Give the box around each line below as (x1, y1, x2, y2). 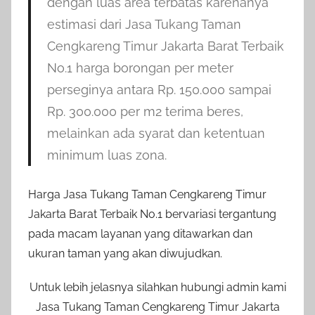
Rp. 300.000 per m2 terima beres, (46, 103, 243, 119)
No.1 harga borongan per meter (46, 60, 233, 75)
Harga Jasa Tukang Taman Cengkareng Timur (28, 187, 266, 201)
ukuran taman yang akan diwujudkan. (28, 246, 222, 260)
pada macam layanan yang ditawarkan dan (28, 226, 252, 240)
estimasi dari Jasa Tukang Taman (46, 16, 241, 32)
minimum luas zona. (46, 147, 167, 162)
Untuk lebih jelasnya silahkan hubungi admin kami (29, 280, 286, 294)
